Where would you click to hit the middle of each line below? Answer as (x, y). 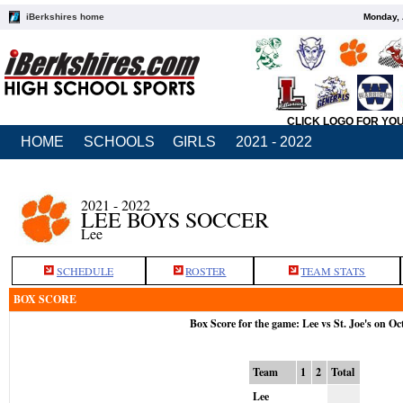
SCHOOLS (119, 142)
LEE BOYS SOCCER (175, 219)
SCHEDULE (85, 271)
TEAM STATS (333, 271)
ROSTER (206, 271)
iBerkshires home (65, 17)
